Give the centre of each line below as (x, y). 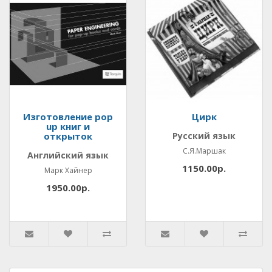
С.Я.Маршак (204, 151)
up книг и (68, 126)
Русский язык (204, 136)
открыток (68, 136)
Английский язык (68, 155)
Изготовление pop (68, 117)
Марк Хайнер (68, 170)
